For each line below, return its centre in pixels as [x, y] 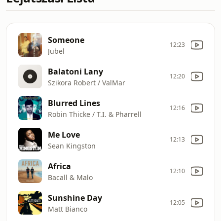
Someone [66, 40]
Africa [59, 166]
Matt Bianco [68, 209]
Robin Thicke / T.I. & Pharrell [95, 114]
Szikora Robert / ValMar [87, 82]
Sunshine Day [75, 198]
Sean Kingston [72, 146]
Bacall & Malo [70, 177]
